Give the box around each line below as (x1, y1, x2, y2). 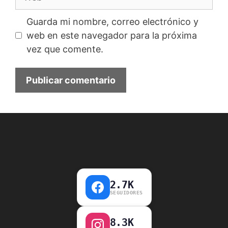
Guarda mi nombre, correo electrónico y (26, 16, 198, 27)
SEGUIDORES (109, 189, 143, 195)
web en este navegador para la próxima (26, 30, 197, 41)
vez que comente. (26, 43, 103, 54)
